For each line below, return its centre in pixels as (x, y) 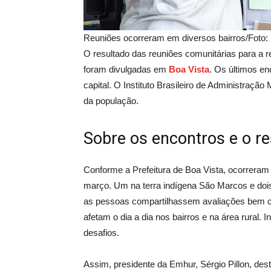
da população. (111, 101)
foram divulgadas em (126, 69)
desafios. (101, 233)
